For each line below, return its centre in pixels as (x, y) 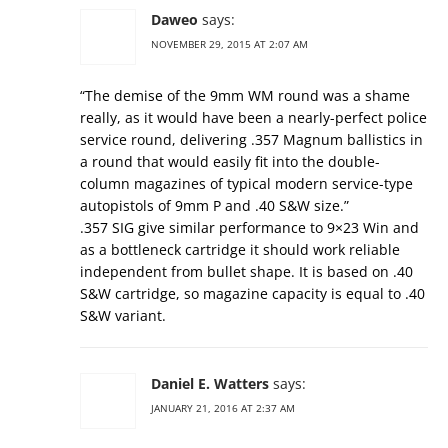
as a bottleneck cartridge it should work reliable (240, 250)
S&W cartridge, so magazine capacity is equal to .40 (252, 294)
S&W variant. (123, 316)
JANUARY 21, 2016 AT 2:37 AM (223, 408)
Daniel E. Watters (210, 384)
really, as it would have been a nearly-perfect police (253, 118)
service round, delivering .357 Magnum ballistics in (251, 140)
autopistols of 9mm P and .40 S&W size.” (214, 206)
